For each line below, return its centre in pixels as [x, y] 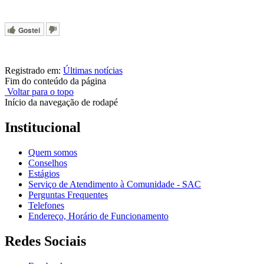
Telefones [46, 206]
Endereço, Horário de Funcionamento [98, 216]
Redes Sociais [45, 241]
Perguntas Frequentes [68, 195]
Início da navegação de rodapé [61, 103]
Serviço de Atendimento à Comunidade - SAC [115, 184]
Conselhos [48, 163]
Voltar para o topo [39, 92]
